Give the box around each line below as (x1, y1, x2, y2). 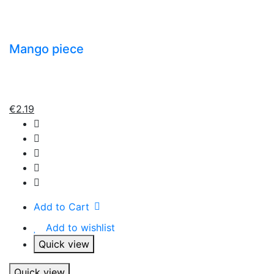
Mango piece (9, 41, 84, 56)
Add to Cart (34, 200, 89, 213)
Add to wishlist (46, 221, 115, 234)
